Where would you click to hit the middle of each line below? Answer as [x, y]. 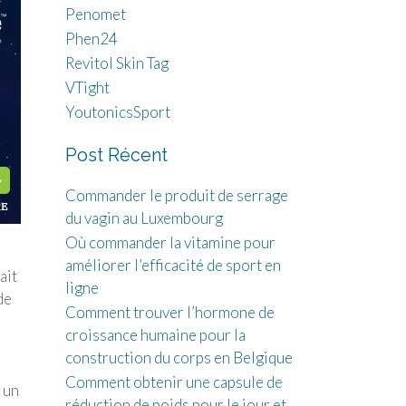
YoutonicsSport [117, 112]
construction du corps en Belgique [179, 358]
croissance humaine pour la [155, 335]
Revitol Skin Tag [116, 63]
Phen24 [91, 39]
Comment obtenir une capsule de [174, 382]
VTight [87, 87]
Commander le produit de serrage [176, 195]
